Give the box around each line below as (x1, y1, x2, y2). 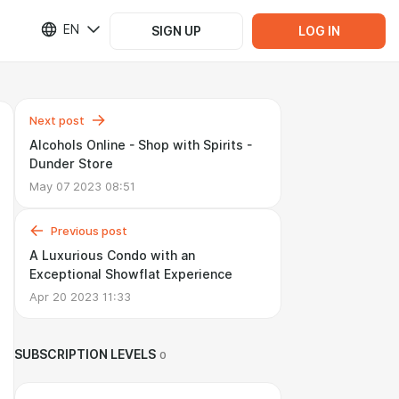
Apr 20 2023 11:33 (29, 289, 131, 304)
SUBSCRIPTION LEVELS (14, 347, 156, 362)
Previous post (51, 224, 127, 238)
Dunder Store (29, 157, 113, 171)
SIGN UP (151, 23, 201, 38)
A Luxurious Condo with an (29, 248, 195, 263)
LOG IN (297, 23, 340, 38)
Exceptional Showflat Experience (29, 267, 232, 281)
